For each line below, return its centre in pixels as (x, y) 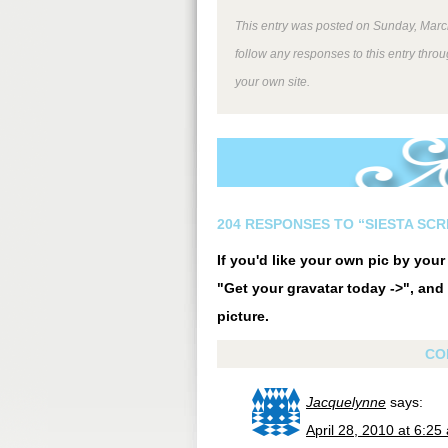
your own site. (272, 81)
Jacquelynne (346, 402)
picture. (243, 316)
